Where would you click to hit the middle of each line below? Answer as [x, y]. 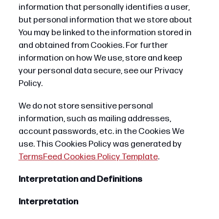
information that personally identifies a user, [104, 7]
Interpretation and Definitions [80, 179]
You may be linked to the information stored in [105, 32]
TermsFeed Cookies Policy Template [88, 156]
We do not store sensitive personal [86, 106]
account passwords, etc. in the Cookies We [101, 131]
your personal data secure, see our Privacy [101, 70]
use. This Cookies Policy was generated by [100, 144]
